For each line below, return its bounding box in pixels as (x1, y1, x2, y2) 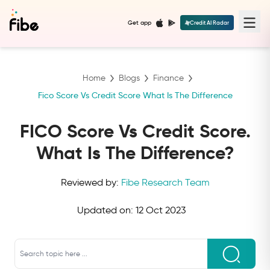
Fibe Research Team (121, 177, 210, 188)
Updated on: (77, 204, 136, 216)
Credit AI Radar (190, 19, 229, 27)
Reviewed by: (60, 177, 119, 188)
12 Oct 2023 (136, 204, 186, 216)
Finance (153, 73, 184, 83)
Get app (128, 19, 151, 27)
